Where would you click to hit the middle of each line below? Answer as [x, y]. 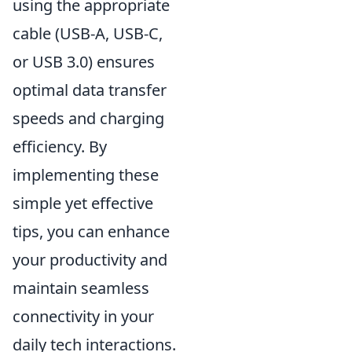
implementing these [86, 175]
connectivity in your [83, 316]
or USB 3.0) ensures [84, 62]
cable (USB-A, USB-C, [88, 33]
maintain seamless [81, 288]
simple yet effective [83, 203]
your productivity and [90, 260]
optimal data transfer [90, 90]
